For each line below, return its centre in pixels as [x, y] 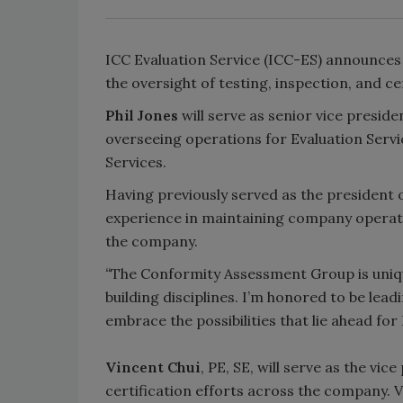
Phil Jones [142, 115]
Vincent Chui [153, 367]
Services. [136, 162]
